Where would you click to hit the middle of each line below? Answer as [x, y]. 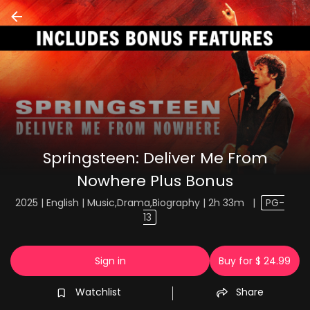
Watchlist [98, 292]
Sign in [110, 261]
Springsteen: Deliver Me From [155, 158]
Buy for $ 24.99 [255, 261]
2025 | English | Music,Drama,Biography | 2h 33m [131, 203]
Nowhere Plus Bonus [155, 181]
